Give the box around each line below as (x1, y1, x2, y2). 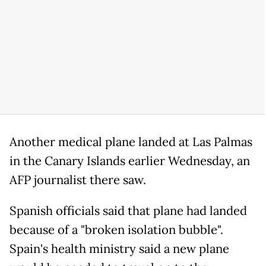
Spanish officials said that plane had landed (9, 203, 247, 218)
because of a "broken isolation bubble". (9, 222, 223, 237)
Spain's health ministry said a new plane (9, 241, 229, 256)
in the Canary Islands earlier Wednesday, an (9, 153, 250, 169)
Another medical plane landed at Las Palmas (9, 134, 252, 150)
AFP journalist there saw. (9, 172, 146, 188)
